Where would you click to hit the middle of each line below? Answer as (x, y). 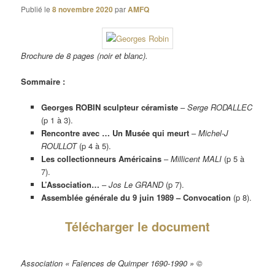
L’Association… (70, 185)
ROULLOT (59, 146)
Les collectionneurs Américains (101, 159)
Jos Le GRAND (137, 185)
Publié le (37, 9)
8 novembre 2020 (83, 9)
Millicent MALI (196, 159)
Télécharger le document (137, 227)
